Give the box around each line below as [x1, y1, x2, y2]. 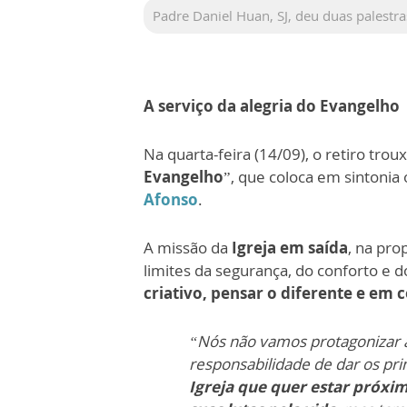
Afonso [144, 188, 198, 210]
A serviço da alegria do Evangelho [144, 94, 400, 116]
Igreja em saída [232, 236, 348, 258]
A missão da [144, 236, 232, 258]
